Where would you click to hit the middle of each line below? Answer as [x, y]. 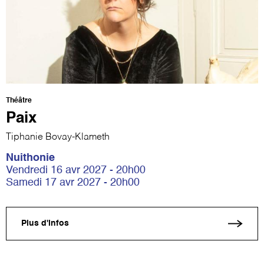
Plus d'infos [45, 224]
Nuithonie [30, 158]
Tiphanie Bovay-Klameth [58, 137]
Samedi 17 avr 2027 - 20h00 [73, 182]
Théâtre [19, 100]
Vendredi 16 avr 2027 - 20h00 [76, 170]
